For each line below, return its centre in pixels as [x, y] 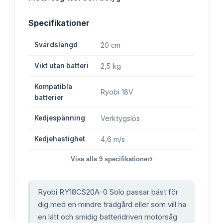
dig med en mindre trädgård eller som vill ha [112, 204]
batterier [49, 97]
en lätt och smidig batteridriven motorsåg [108, 217]
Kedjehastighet [60, 139]
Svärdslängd [56, 45]
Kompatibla [53, 86]
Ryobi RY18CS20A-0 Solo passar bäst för [108, 192]
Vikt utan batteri [61, 65]
